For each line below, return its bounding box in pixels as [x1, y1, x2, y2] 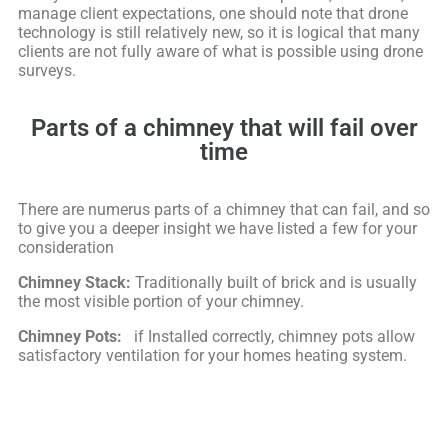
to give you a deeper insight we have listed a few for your [18, 218, 417, 238]
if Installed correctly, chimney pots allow [122, 326, 415, 346]
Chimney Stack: [18, 272, 131, 292]
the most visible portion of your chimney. [18, 291, 304, 311]
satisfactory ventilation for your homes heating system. [18, 345, 407, 365]
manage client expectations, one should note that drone [18, 3, 408, 23]
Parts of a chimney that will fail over [30, 113, 418, 142]
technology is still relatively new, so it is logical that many [18, 22, 420, 42]
